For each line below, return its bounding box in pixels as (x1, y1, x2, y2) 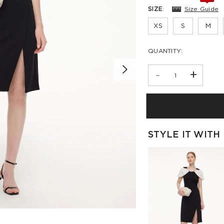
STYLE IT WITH (148, 130, 220, 139)
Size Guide (184, 6, 219, 12)
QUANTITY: (148, 48, 183, 54)
